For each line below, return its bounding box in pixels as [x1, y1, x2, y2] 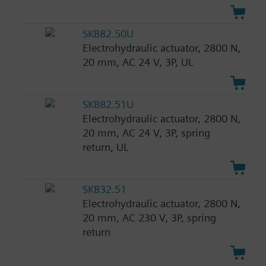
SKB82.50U [82, 27, 134, 40]
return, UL [82, 141, 129, 154]
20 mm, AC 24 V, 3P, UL [82, 56, 194, 69]
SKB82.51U [82, 98, 134, 111]
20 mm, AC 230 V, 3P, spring [82, 211, 216, 224]
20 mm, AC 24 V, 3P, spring [82, 126, 210, 140]
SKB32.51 [82, 182, 126, 195]
